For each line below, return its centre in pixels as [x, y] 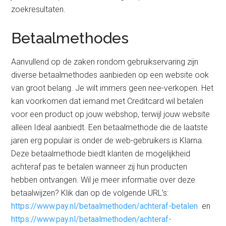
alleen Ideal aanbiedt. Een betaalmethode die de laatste [110, 127]
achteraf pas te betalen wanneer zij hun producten [99, 167]
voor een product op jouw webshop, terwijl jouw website [111, 114]
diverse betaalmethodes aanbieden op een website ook [110, 75]
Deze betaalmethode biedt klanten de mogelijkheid [101, 154]
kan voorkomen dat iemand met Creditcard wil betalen [107, 101]
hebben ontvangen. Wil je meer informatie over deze [103, 180]
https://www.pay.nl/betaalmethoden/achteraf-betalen [105, 206]
